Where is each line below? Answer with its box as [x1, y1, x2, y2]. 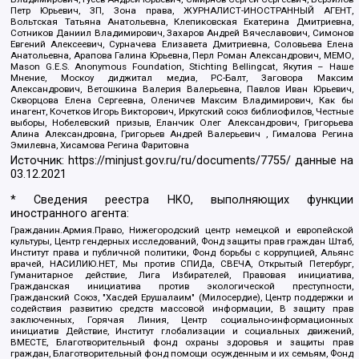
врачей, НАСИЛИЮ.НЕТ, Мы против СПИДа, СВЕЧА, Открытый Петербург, [10, 258, 353, 270]
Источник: [10, 154, 69, 168]
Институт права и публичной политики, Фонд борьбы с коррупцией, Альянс [10, 247, 353, 259]
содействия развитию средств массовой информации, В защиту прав [10, 303, 353, 315]
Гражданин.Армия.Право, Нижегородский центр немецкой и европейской [10, 224, 353, 236]
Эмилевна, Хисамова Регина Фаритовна [10, 139, 190, 151]
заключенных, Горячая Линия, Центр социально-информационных [10, 314, 353, 326]
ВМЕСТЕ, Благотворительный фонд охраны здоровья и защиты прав [10, 337, 353, 349]
